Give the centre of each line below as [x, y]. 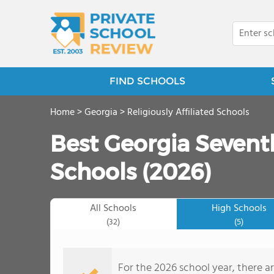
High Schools [239, 209]
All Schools [113, 209]
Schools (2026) [131, 172]
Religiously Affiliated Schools [188, 113]
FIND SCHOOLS [147, 81]
